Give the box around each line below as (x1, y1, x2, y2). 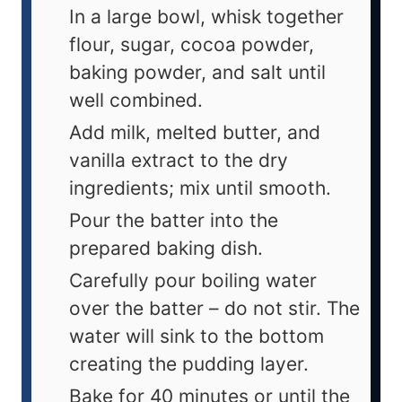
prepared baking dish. (69, 237, 263, 260)
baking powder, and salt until (69, 61, 326, 84)
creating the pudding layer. (69, 353, 309, 376)
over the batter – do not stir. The (69, 297, 360, 320)
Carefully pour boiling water (69, 269, 317, 293)
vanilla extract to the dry (69, 149, 288, 172)
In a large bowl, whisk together (69, 5, 344, 29)
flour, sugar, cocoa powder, (69, 33, 314, 57)
